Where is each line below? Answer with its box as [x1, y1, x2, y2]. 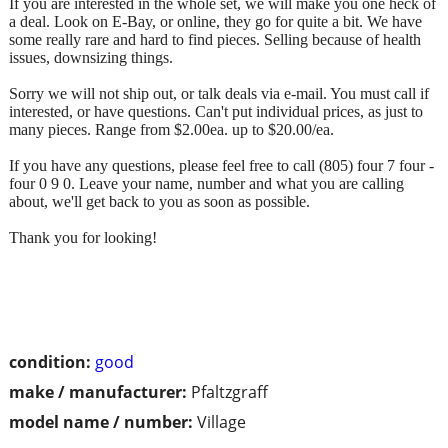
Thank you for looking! [9, 228, 157, 246]
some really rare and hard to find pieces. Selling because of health [9, 30, 421, 48]
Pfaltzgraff [191, 380, 268, 403]
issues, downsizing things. [9, 48, 173, 66]
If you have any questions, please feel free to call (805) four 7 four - [9, 156, 434, 174]
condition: [9, 350, 91, 373]
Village [197, 410, 246, 433]
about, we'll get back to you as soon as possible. [9, 192, 310, 210]
